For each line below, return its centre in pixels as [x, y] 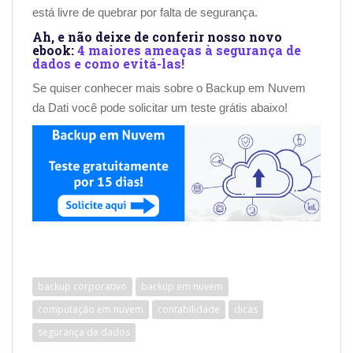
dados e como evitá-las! [108, 63]
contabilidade [189, 309]
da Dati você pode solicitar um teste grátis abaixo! [160, 107]
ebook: [55, 50]
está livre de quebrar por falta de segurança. [145, 12]
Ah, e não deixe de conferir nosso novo [157, 36]
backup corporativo [82, 286]
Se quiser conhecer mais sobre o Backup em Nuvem [169, 87]
